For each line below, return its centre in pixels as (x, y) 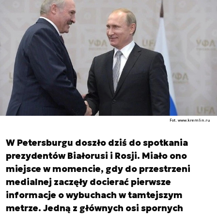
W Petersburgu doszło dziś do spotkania (97, 143)
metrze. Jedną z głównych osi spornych (94, 208)
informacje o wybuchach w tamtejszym (94, 195)
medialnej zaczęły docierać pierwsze (88, 182)
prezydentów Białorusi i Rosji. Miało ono (96, 156)
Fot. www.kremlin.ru (190, 120)
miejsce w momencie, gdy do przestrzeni (98, 169)
